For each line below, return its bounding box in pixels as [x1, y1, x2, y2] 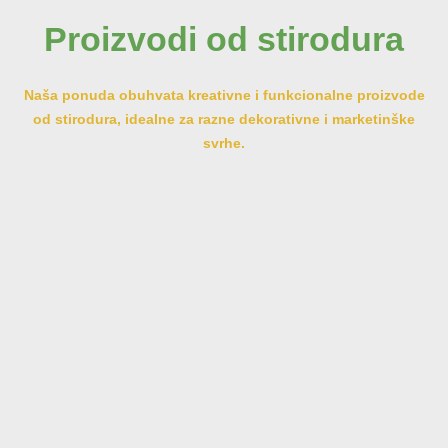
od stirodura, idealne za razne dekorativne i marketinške [33, 110, 415, 127]
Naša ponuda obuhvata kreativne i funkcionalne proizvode [23, 86, 425, 103]
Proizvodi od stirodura [44, 19, 404, 58]
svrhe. [203, 134, 245, 151]
